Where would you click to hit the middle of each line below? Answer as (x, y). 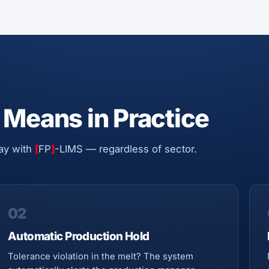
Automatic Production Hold (79, 237)
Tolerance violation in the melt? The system (101, 256)
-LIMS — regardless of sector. (126, 149)
